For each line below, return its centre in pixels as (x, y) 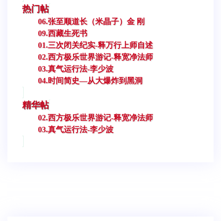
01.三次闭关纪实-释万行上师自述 (95, 45)
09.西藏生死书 (63, 33)
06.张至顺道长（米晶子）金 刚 (91, 21)
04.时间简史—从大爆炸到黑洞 (90, 80)
